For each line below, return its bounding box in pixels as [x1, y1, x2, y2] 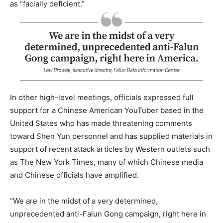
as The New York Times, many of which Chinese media [10, 157, 203, 167]
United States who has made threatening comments [10, 118, 192, 128]
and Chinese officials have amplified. [10, 170, 139, 180]
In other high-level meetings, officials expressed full [10, 92, 194, 102]
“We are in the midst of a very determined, [10, 196, 158, 206]
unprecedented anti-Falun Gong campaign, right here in [10, 209, 206, 219]
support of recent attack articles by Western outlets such [10, 144, 210, 154]
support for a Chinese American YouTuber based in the [10, 105, 204, 115]
